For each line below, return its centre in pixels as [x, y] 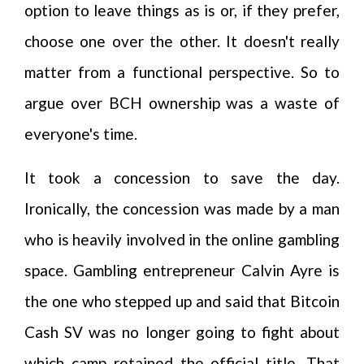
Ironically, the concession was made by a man [182, 208]
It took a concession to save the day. [182, 178]
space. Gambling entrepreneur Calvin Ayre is [182, 270]
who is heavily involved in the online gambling [182, 239]
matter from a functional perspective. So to [182, 72]
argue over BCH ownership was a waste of [182, 103]
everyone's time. [81, 134]
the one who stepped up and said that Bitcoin [182, 301]
